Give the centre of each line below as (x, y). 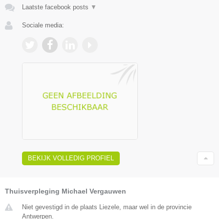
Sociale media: (43, 25)
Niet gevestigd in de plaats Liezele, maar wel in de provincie (107, 207)
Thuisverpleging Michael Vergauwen (66, 191)
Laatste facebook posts (56, 7)
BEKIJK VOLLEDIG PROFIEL (71, 158)
